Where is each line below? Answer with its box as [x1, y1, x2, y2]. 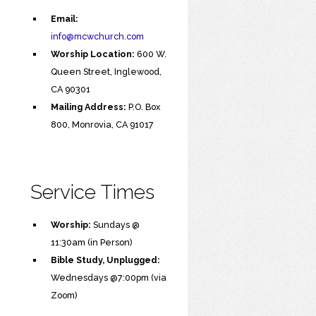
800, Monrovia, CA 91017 [50, 119, 154, 130]
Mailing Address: [50, 101, 126, 112]
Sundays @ [90, 219, 140, 230]
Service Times [30, 180, 154, 204]
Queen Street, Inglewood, [50, 66, 162, 77]
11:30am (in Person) [50, 236, 132, 248]
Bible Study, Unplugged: [50, 254, 160, 265]
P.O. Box [126, 101, 160, 112]
